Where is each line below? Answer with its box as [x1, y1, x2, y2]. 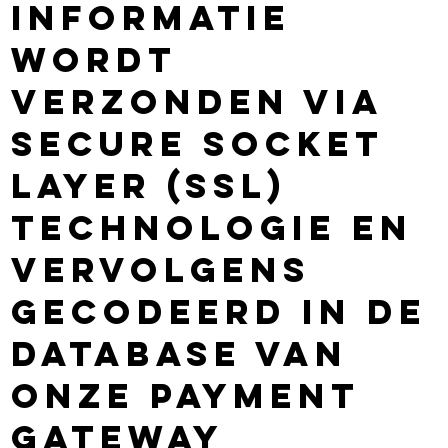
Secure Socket [11, 121, 385, 165]
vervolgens [11, 247, 312, 291]
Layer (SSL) [11, 163, 288, 207]
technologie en [11, 205, 414, 249]
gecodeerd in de [11, 289, 428, 333]
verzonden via [11, 79, 384, 123]
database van [11, 331, 349, 375]
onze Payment [11, 373, 361, 417]
